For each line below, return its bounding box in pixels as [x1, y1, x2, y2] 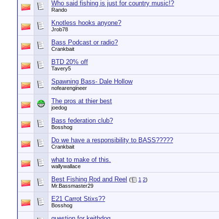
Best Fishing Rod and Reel [51, 175, 127, 183]
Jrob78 [51, 26, 68, 32]
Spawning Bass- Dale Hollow [51, 78, 132, 85]
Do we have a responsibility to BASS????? [51, 136, 173, 144]
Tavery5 [51, 66, 71, 71]
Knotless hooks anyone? [51, 19, 121, 26]
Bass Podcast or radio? [51, 39, 118, 46]
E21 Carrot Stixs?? [51, 195, 105, 202]
